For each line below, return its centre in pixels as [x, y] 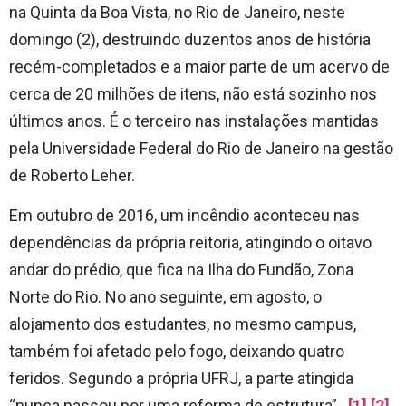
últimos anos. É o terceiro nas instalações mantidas [194, 121]
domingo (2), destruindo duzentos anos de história [190, 40]
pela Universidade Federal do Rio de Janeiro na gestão [201, 149]
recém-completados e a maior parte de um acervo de [199, 67]
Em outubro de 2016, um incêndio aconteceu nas [184, 216]
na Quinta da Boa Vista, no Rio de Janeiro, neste [177, 13]
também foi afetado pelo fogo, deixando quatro [177, 352]
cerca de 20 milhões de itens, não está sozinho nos [193, 94]
